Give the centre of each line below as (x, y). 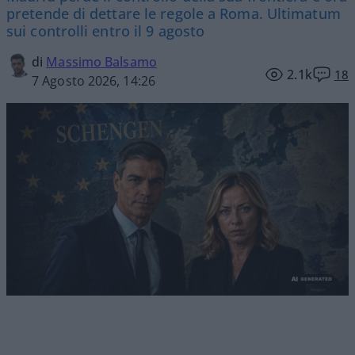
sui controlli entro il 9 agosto (106, 31)
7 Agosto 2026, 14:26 (94, 81)
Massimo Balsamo (101, 62)
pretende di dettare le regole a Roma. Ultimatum (174, 14)
